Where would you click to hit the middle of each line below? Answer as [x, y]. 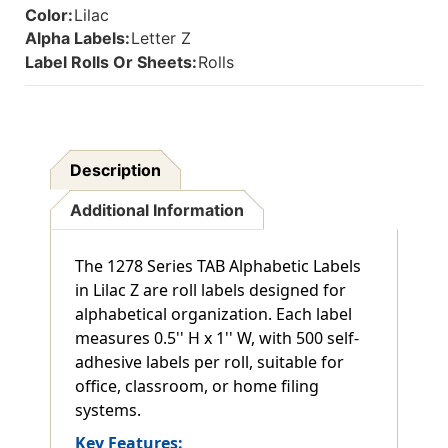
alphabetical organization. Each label [213, 313]
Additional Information [157, 209]
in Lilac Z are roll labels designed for [210, 289]
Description [116, 169]
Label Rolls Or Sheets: [111, 61]
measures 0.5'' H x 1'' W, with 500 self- [217, 337]
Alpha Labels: [77, 38]
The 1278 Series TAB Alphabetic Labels [218, 265]
